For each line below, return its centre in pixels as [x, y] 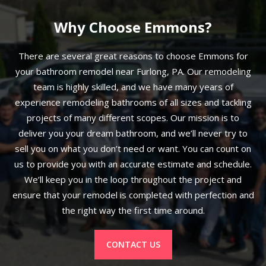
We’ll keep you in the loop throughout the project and [133, 180]
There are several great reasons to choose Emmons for [133, 56]
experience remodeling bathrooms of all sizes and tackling [133, 102]
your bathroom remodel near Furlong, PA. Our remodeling [133, 72]
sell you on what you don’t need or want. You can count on [133, 149]
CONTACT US [133, 245]
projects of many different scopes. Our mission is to [133, 118]
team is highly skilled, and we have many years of [133, 87]
